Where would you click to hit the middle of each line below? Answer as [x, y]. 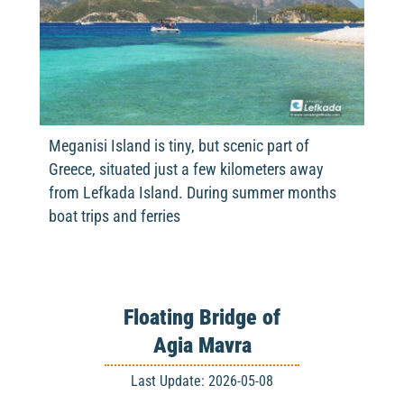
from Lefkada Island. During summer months [193, 193]
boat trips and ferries [115, 216]
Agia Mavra [202, 346]
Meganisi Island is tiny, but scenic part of [179, 146]
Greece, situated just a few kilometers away [186, 169]
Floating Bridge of [202, 318]
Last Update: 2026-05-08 [202, 381]
